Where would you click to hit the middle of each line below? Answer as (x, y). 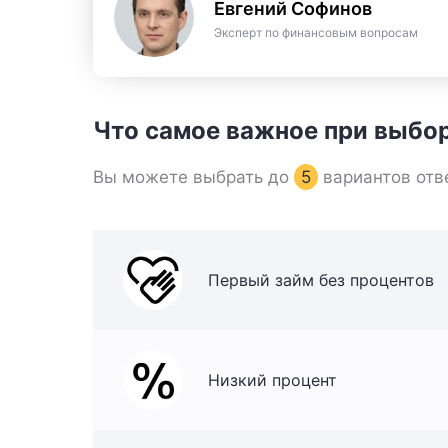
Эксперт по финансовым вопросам (316, 32)
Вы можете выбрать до (193, 176)
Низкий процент (272, 379)
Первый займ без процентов (321, 279)
